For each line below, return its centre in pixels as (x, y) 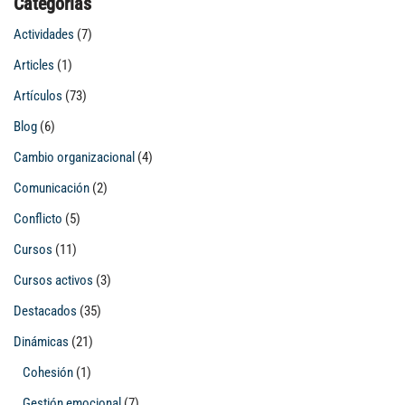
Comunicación (52, 188)
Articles (34, 65)
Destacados (45, 311)
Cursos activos (53, 280)
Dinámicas (41, 342)
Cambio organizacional (74, 157)
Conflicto (38, 219)
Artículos (38, 96)
